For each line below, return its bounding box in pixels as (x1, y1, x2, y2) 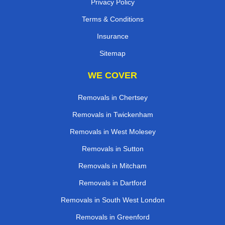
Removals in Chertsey (77, 93, 148, 102)
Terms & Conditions (81, 15, 144, 24)
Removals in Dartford (79, 179, 146, 187)
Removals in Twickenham (72, 110, 153, 119)
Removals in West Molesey (69, 128, 156, 136)
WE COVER (88, 70, 137, 81)
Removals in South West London (60, 196, 165, 204)
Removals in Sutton (81, 145, 144, 153)
